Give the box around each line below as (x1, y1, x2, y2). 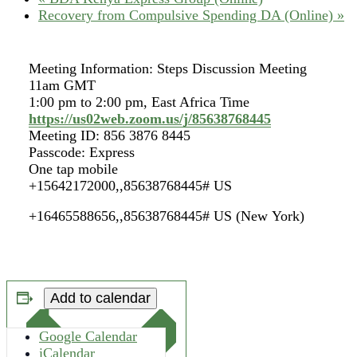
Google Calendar (39, 328, 137, 345)
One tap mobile (29, 160, 118, 177)
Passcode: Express (29, 143, 135, 160)
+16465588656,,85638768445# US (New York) (29, 208, 304, 225)
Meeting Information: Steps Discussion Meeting (29, 60, 307, 76)
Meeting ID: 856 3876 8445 (29, 127, 190, 143)
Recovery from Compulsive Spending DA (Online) (38, 7, 337, 24)
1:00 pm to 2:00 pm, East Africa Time (29, 93, 249, 110)
